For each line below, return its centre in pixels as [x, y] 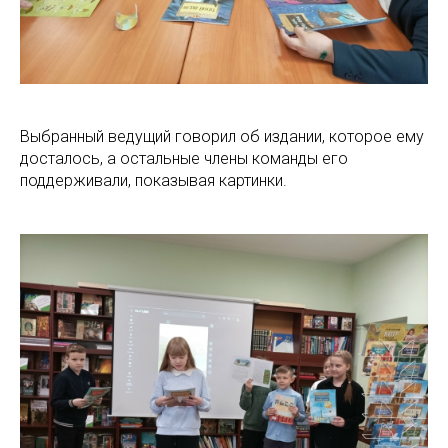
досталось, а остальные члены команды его [184, 158]
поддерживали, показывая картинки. [153, 180]
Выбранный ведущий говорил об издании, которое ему [222, 136]
